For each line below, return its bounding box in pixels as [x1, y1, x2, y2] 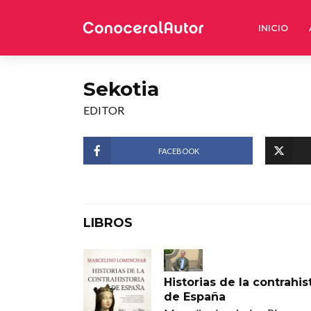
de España [163, 289, 226, 303]
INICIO [258, 22, 288, 33]
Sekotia [83, 77, 159, 101]
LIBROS [83, 215, 133, 230]
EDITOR [83, 103, 124, 117]
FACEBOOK [158, 146, 200, 155]
